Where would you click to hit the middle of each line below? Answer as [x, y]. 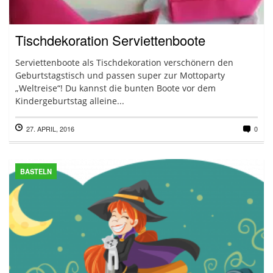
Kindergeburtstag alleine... [70, 101]
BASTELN [36, 171]
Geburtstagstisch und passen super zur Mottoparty [120, 75]
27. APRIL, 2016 [50, 129]
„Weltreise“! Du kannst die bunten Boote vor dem [115, 88]
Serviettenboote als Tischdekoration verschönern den [124, 62]
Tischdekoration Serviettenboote [110, 40]
